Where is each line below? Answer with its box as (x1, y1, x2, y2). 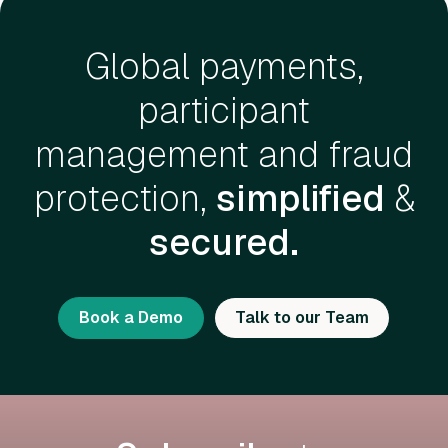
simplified (215, 175, 385, 222)
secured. (149, 219, 299, 266)
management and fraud (35, 131, 413, 178)
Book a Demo (79, 307, 183, 328)
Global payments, (84, 43, 364, 90)
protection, (33, 175, 216, 222)
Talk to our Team (235, 307, 369, 328)
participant (138, 87, 310, 134)
